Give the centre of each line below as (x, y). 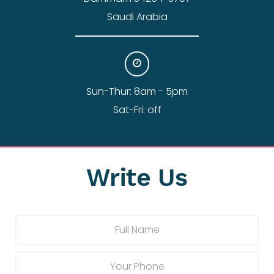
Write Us (137, 178)
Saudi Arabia (137, 17)
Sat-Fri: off (137, 110)
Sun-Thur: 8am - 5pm (137, 92)
